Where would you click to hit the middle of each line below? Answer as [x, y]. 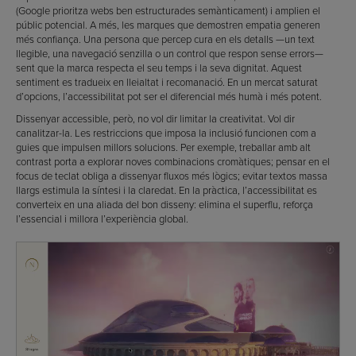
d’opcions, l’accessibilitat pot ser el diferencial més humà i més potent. [169, 96]
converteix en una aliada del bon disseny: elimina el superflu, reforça [164, 204]
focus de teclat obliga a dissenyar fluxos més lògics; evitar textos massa [172, 175]
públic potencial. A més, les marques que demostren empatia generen [168, 24]
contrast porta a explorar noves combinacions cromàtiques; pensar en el [173, 161]
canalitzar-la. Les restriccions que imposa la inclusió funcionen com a [166, 132]
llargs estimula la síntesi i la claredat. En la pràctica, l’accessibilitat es [166, 190]
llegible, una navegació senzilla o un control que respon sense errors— [170, 53]
